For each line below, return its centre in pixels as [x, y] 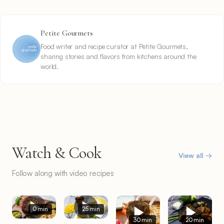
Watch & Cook [57, 152]
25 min [91, 209]
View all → [195, 155]
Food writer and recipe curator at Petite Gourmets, [114, 46]
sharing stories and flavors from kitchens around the [118, 56]
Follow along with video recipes [63, 173]
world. [50, 66]
